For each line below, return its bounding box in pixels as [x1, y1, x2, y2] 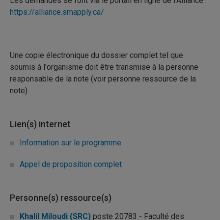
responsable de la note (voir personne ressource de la [10, 74, 196, 83]
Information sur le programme [20, 138, 121, 147]
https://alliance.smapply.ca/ [10, 7, 104, 17]
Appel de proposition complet [20, 160, 122, 169]
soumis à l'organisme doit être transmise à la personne [10, 62, 198, 72]
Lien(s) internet [10, 119, 71, 129]
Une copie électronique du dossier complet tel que [10, 51, 183, 60]
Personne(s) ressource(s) [10, 192, 111, 203]
